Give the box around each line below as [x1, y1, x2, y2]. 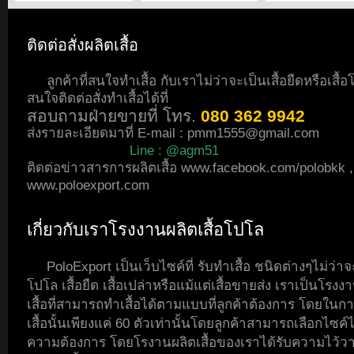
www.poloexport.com [27, 178, 149, 193]
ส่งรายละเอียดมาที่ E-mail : [27, 126, 187, 141]
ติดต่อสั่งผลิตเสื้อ [27, 34, 138, 55]
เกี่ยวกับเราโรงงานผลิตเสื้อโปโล [27, 217, 264, 240]
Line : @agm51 [130, 143, 219, 158]
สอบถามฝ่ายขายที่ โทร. [27, 107, 201, 125]
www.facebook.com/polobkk [181, 160, 345, 175]
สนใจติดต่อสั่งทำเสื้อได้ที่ [27, 91, 168, 106]
